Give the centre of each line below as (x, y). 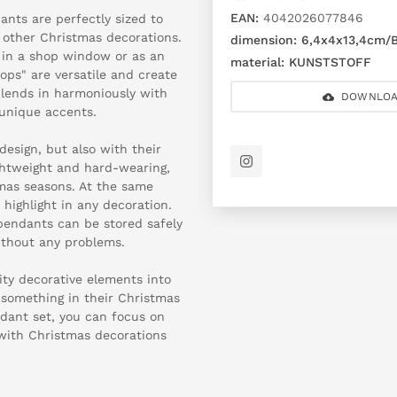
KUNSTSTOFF (328, 62)
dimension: (264, 40)
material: (257, 62)
